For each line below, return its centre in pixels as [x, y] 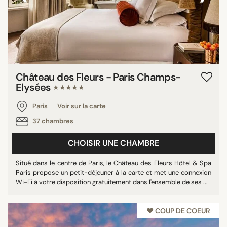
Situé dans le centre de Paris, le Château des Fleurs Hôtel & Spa [113, 163]
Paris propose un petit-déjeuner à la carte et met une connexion [113, 173]
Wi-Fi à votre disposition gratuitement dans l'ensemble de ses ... [112, 182]
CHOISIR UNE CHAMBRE [113, 143]
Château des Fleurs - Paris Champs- [98, 77]
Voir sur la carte [82, 106]
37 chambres [52, 121]
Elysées [34, 87]
